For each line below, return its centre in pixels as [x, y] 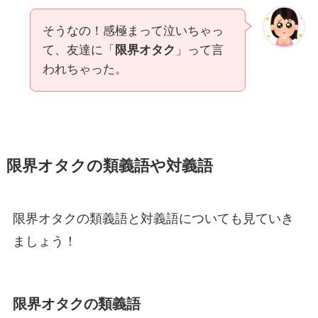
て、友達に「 [78, 50]
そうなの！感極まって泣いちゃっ [133, 31]
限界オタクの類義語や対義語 [109, 166]
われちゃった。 [84, 69]
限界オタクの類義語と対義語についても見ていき [153, 218]
